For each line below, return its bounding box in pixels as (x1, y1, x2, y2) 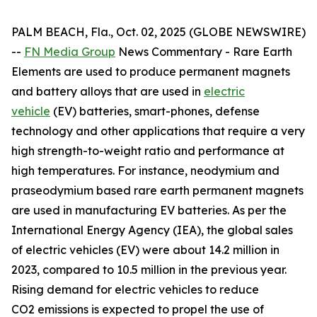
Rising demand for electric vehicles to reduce (11, 282, 259, 296)
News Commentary (115, 45, 222, 59)
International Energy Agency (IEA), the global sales (11, 223, 293, 237)
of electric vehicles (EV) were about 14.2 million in (11, 243, 279, 257)
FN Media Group (24, 45, 115, 59)
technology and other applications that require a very (11, 124, 305, 138)
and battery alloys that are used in (11, 84, 204, 98)
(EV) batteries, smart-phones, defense (50, 104, 260, 118)
